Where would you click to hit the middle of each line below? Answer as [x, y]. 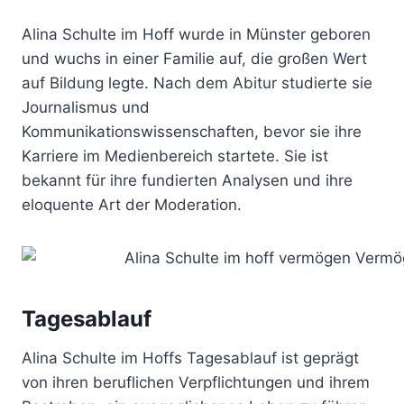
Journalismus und [86, 107]
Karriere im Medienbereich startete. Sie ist [175, 156]
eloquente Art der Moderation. [132, 204]
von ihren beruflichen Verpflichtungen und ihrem [196, 382]
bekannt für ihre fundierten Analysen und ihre [187, 180]
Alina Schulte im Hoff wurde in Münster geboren [196, 34]
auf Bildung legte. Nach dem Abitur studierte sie [197, 83]
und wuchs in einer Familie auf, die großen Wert [194, 58]
